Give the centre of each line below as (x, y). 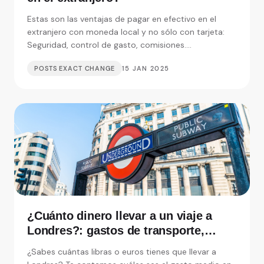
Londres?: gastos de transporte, (116, 231)
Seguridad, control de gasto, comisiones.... (109, 45)
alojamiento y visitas (84, 245)
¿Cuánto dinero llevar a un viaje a (120, 216)
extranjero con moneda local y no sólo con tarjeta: (126, 32)
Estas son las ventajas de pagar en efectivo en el (122, 19)
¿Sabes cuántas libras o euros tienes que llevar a (122, 252)
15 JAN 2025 (146, 69)
